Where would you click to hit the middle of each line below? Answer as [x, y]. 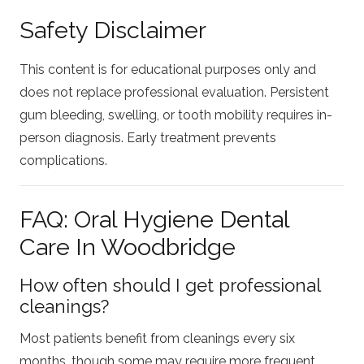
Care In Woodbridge [128, 247]
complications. [63, 160]
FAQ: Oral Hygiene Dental [154, 219]
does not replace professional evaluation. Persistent [174, 92]
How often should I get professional [170, 285]
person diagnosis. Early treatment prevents [148, 137]
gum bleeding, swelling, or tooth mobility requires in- [176, 115]
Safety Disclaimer [113, 30]
